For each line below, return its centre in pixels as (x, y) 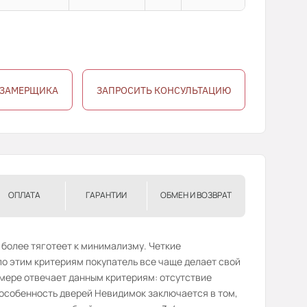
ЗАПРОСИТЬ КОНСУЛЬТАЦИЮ (164, 90)
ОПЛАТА (24, 195)
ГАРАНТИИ (106, 195)
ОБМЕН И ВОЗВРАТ (196, 195)
